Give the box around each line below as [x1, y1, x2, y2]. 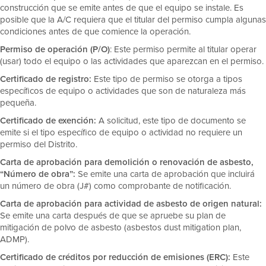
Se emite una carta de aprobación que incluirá [78, 167, 255, 180]
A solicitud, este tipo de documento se [96, 113, 246, 127]
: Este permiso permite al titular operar [110, 42, 256, 56]
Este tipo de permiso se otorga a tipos [94, 72, 242, 85]
